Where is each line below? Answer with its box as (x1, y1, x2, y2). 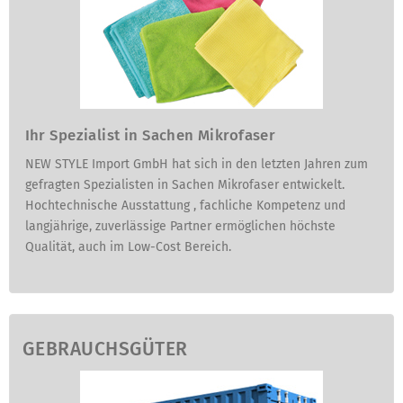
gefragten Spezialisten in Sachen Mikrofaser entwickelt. (24, 176, 345, 193)
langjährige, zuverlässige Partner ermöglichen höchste (24, 218, 336, 234)
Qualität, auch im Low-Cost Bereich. (24, 238, 231, 255)
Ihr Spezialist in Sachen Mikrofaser (24, 126, 276, 145)
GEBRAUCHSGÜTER (22, 337, 188, 362)
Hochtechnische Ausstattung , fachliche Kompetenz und (24, 197, 345, 213)
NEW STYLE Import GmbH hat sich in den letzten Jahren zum (24, 156, 368, 172)
